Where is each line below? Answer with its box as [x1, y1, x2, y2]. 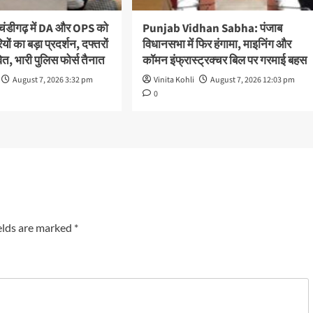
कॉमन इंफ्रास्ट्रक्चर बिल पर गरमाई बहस [142, 52, 307, 70]
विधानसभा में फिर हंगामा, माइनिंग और [142, 36, 291, 54]
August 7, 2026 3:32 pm [13, 74, 94, 87]
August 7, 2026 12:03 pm [210, 74, 295, 87]
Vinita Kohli [153, 74, 194, 87]
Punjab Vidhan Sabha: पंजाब [142, 20, 282, 38]
